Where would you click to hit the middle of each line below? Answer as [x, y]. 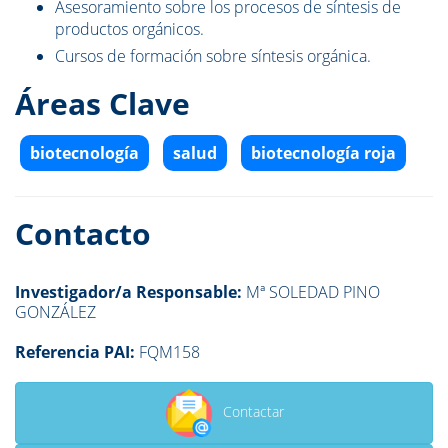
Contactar [253, 412]
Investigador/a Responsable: [128, 292]
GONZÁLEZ [55, 312]
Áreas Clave [102, 104]
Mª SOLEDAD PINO [311, 292]
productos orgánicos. [129, 29]
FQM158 [169, 352]
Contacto [83, 234]
